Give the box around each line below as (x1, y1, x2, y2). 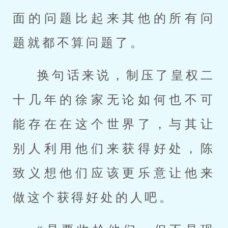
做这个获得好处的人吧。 (13, 191, 175, 204)
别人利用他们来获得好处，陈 (13, 142, 215, 155)
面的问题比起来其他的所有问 (13, 12, 215, 25)
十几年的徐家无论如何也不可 (13, 93, 215, 106)
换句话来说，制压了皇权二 (37, 69, 215, 82)
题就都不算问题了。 (13, 36, 145, 49)
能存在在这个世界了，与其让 (13, 118, 215, 131)
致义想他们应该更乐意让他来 (13, 166, 215, 180)
